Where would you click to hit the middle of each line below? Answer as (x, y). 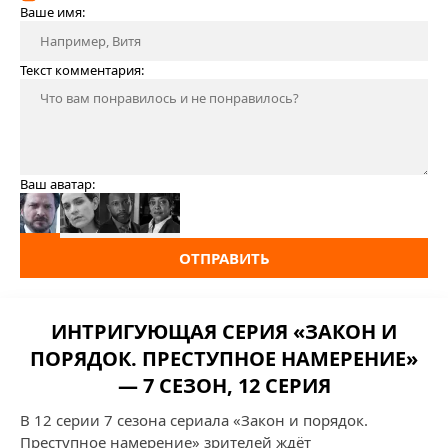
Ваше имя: (52, 12)
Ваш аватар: (57, 184)
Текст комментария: (82, 70)
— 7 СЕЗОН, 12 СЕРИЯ (224, 385)
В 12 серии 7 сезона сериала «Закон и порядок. (194, 420)
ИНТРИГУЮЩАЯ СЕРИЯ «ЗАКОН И (224, 331)
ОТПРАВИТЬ (224, 258)
